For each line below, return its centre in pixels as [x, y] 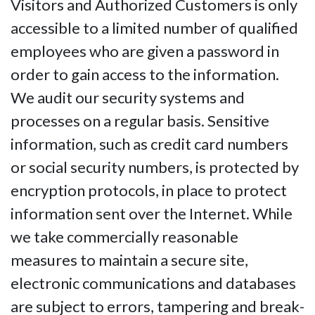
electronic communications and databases [153, 283]
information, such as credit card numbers [149, 144]
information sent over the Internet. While [152, 214]
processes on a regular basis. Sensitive [140, 121]
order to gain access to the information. [145, 75]
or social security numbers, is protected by [155, 167]
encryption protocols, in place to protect [149, 191]
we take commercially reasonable [124, 237]
